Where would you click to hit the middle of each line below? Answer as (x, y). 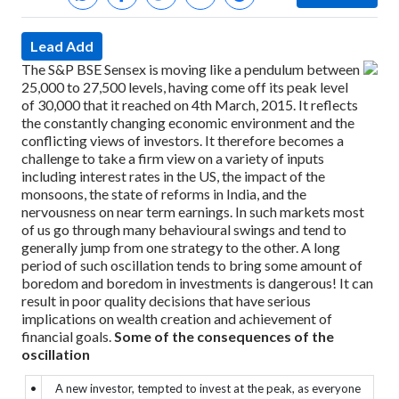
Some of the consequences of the (224, 336)
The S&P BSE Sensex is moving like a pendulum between (191, 69)
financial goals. (66, 336)
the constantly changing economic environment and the (188, 122)
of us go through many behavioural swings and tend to (184, 229)
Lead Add (62, 46)
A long (321, 247)
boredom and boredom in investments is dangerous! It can (197, 283)
